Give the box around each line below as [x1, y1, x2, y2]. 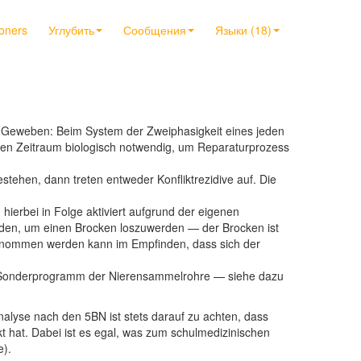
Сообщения [123, 22, 186, 38]
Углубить [48, 22, 94, 38]
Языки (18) [215, 22, 272, 38]
